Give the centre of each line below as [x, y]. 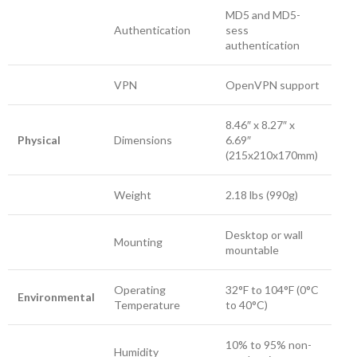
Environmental [56, 297]
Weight [133, 195]
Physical [39, 140]
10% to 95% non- [269, 345]
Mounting [138, 242]
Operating [140, 290]
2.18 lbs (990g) [262, 195]
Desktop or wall [264, 235]
